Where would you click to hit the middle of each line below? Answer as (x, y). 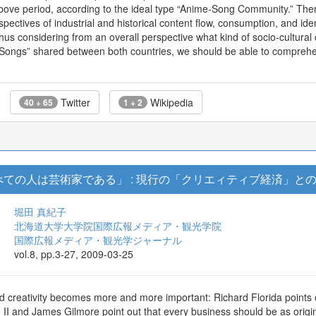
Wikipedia (170, 102)
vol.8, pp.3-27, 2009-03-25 (74, 254)
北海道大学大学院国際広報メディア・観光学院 (118, 226)
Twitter (74, 102)
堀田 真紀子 (40, 212)
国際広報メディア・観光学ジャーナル (98, 240)
